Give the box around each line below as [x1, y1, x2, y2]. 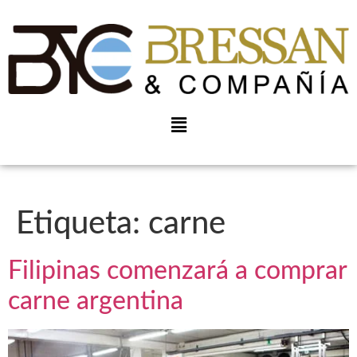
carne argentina [8, 288, 183, 314]
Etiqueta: [16, 207, 148, 240]
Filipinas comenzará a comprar [8, 257, 347, 284]
